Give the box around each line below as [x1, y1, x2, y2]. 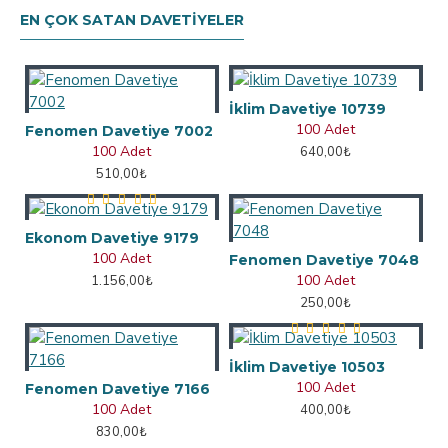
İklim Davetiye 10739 [228, 100, 386, 118]
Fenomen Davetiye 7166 [25, 380, 210, 398]
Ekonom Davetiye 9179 [25, 229, 199, 247]
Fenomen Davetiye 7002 [25, 122, 213, 140]
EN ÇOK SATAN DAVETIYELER [20, 11, 244, 29]
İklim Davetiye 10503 [228, 358, 385, 376]
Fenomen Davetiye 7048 [228, 251, 419, 269]
